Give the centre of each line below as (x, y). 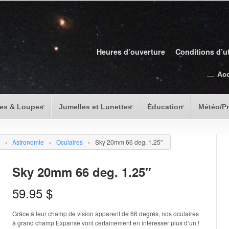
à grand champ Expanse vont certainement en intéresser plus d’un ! (106, 222)
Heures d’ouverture (131, 52)
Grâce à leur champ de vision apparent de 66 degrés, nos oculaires (106, 213)
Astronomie (28, 142)
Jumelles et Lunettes (95, 107)
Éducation (165, 107)
